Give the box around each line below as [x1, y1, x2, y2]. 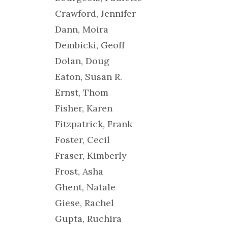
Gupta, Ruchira [54, 213, 122, 224]
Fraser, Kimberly [54, 150, 127, 161]
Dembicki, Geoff [54, 39, 125, 51]
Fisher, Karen [54, 102, 112, 114]
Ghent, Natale [54, 181, 116, 193]
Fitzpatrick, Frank [54, 118, 132, 130]
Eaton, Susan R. [54, 71, 122, 82]
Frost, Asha [54, 165, 103, 177]
